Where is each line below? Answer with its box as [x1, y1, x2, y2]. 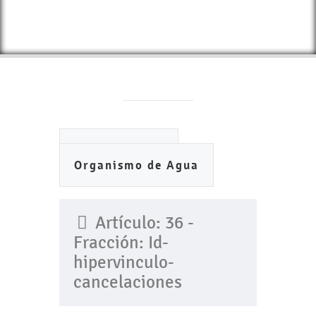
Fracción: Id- [73, 233, 169, 253]
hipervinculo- [73, 253, 174, 272]
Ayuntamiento [74, 143, 164, 158]
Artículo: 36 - [91, 213, 194, 233]
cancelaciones [73, 272, 182, 292]
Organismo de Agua [74, 158, 199, 173]
